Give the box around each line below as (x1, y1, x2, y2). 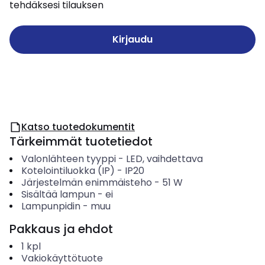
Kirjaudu (112, 33, 153, 46)
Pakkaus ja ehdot (9, 221, 113, 237)
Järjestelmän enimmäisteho (21, 176, 152, 189)
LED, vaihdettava (125, 152, 203, 166)
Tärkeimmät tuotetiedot (9, 133, 153, 150)
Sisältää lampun (21, 188, 95, 201)
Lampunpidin (21, 199, 80, 213)
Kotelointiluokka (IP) (21, 164, 115, 177)
